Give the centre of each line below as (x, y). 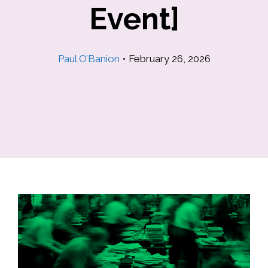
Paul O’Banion (89, 59)
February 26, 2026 (169, 59)
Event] (134, 19)
